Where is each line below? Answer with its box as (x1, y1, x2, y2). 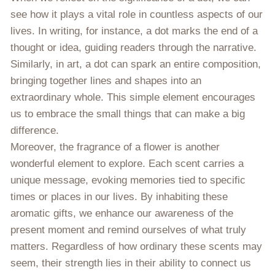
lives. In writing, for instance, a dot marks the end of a (10, 25, 258, 37)
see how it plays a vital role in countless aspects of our (10, 8, 263, 20)
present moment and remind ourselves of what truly (10, 223, 246, 236)
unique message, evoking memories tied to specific (10, 174, 246, 186)
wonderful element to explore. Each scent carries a (10, 157, 244, 169)
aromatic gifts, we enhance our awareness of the (10, 207, 233, 219)
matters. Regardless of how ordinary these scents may (10, 240, 262, 252)
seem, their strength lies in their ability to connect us (10, 257, 251, 269)
